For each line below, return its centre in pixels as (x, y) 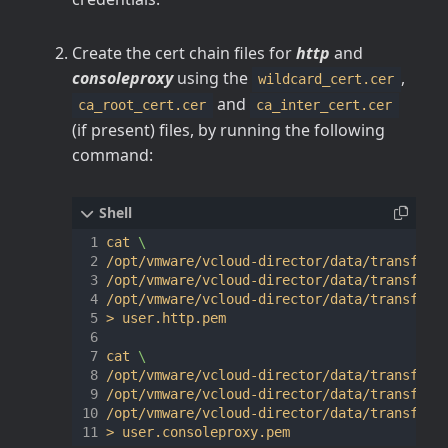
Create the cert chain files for (184, 53)
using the (212, 78)
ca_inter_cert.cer (324, 105)
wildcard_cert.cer (326, 79)
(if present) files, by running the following (228, 130)
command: (112, 155)
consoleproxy (122, 78)
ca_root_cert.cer (142, 105)
